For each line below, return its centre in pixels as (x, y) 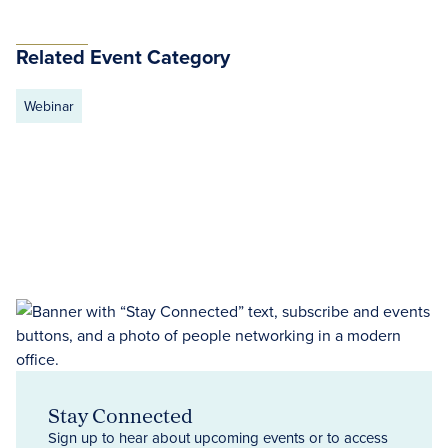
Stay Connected (120, 415)
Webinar (49, 106)
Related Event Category (123, 56)
